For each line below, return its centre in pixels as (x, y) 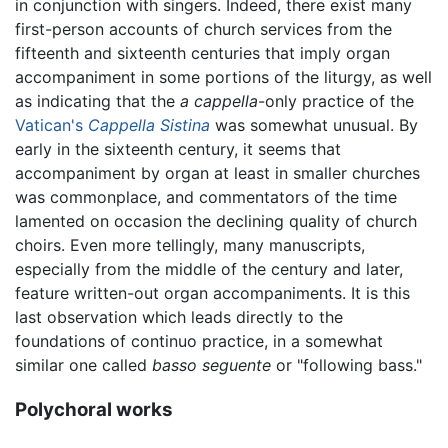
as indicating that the (97, 101)
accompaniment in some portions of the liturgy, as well (223, 77)
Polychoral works (94, 409)
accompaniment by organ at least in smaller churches (217, 173)
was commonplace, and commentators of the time (206, 197)
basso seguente (211, 365)
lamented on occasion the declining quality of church (216, 221)
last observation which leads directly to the (179, 317)
